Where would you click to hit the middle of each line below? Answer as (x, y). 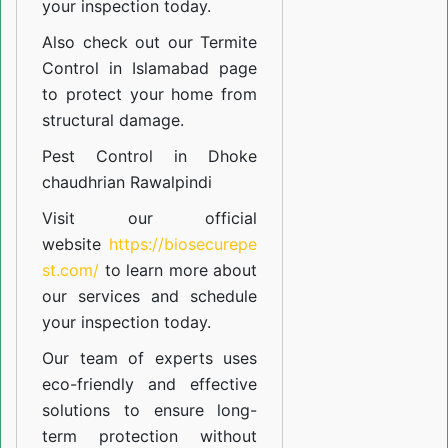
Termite (229, 42)
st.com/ (70, 270)
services (109, 296)
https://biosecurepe (183, 244)
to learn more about (178, 270)
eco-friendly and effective (150, 384)
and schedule (199, 296)
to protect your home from (150, 94)
